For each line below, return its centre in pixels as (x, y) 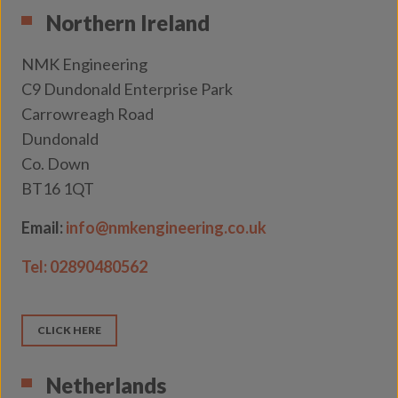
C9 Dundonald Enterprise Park (127, 89)
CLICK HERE (69, 330)
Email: (44, 227)
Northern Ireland (128, 23)
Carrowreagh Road (88, 114)
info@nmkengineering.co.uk (166, 227)
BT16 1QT (58, 188)
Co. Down (56, 163)
